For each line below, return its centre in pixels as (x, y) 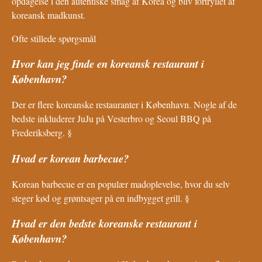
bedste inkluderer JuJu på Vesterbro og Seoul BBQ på (111, 119)
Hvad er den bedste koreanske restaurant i (104, 224)
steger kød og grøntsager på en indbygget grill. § (101, 198)
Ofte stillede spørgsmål (54, 38)
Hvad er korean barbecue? (70, 158)
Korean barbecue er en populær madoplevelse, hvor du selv (121, 184)
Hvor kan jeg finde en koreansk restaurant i (108, 64)
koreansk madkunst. (49, 15)
